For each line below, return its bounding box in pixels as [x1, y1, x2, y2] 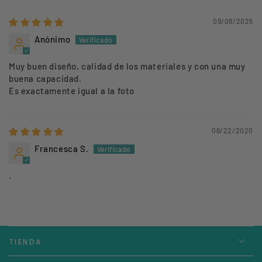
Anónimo [35, 33, 71, 44]
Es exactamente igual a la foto [9, 85, 135, 96]
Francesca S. [35, 143, 89, 154]
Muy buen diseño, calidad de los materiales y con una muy [9, 60, 246, 71]
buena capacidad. [9, 73, 82, 84]
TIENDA [9, 236, 42, 247]
